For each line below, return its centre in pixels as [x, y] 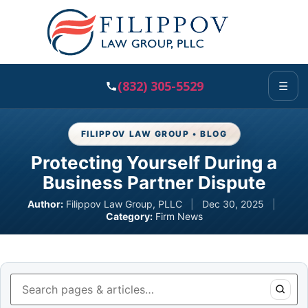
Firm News [179, 216]
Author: [45, 204]
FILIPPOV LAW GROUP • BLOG [154, 134]
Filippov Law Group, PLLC [124, 204]
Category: [129, 216]
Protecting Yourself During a [154, 163]
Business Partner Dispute [154, 183]
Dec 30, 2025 [233, 204]
